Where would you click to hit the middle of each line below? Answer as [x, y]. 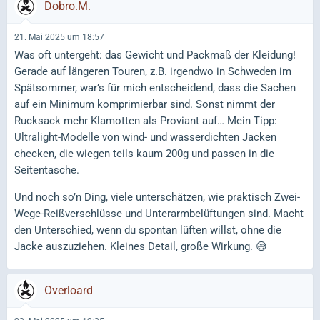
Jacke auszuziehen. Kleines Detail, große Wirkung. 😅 [141, 246]
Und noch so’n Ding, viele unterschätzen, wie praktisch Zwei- [157, 197]
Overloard [69, 290]
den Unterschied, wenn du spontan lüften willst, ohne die [148, 230]
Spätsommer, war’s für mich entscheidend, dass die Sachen [155, 88]
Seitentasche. [47, 170]
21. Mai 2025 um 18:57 [59, 37]
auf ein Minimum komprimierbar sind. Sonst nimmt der [145, 104]
